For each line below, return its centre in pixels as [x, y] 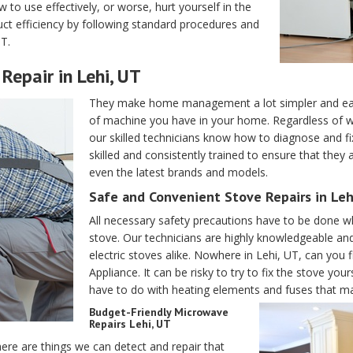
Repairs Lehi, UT [130, 324]
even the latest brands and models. [178, 172]
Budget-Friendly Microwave [159, 312]
